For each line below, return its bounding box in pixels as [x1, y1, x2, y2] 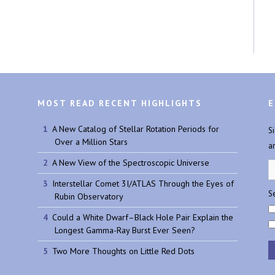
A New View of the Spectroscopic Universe [52, 157, 209, 169]
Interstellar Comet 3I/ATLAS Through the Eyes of [52, 178, 234, 190]
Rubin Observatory [55, 191, 123, 203]
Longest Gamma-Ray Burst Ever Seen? [55, 225, 195, 236]
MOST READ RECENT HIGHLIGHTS [37, 98, 202, 109]
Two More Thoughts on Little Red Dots [52, 246, 195, 257]
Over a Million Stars [55, 136, 128, 148]
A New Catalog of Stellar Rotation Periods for [52, 123, 219, 135]
